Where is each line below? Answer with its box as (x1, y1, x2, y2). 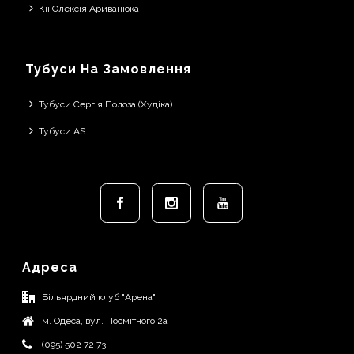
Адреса (22, 260, 78, 275)
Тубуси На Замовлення (25, 62, 192, 77)
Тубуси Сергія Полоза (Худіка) (39, 99, 173, 110)
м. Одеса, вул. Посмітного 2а (42, 315, 168, 326)
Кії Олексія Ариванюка (39, 3, 140, 14)
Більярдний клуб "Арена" (42, 292, 156, 303)
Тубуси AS (39, 126, 86, 137)
